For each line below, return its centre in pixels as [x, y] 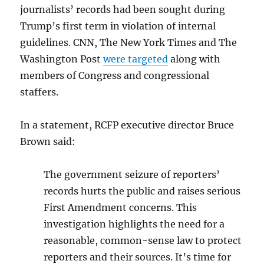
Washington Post [62, 59]
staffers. [39, 92]
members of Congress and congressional [115, 76]
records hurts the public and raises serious [142, 191]
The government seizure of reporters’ [132, 175]
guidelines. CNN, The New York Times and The [129, 43]
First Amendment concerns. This [121, 208]
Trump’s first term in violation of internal [118, 26]
